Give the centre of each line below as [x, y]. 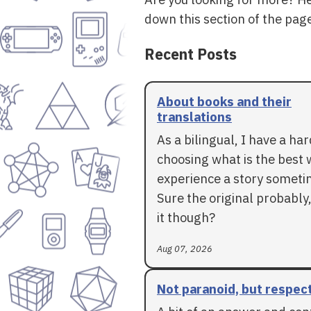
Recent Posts [191, 54]
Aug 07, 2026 [185, 249]
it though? [186, 217]
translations [194, 116]
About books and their [224, 101]
